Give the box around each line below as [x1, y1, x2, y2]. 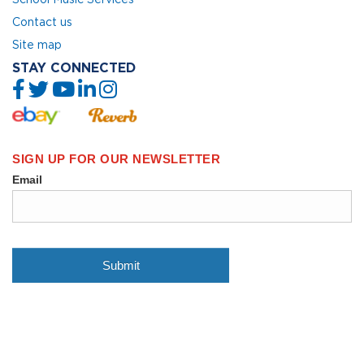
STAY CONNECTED [12, 59, 136, 75]
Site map [12, 37, 62, 51]
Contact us [12, 15, 72, 28]
